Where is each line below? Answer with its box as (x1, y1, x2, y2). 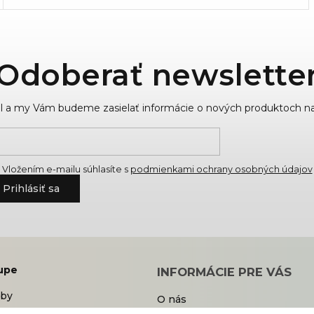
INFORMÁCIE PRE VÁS (157, 264, 292, 279)
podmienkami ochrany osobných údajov (130, 164, 313, 175)
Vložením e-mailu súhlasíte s (1, 164, 130, 175)
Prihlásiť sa (2, 182, 60, 196)
